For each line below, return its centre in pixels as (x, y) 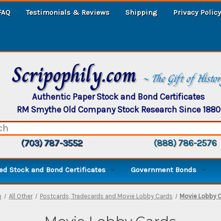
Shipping (141, 12)
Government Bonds (164, 169)
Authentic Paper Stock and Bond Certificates (118, 96)
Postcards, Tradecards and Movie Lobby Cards (106, 196)
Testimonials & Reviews (68, 12)
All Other (20, 196)
